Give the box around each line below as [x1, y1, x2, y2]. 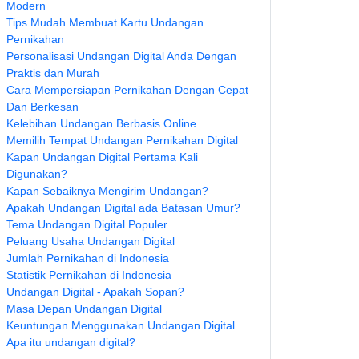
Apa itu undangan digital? [6, 336, 135, 349]
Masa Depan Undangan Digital [6, 302, 162, 315]
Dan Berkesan [6, 100, 79, 113]
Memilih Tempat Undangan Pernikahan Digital [6, 134, 238, 147]
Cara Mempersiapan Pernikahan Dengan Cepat [6, 83, 248, 96]
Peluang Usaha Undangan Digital [6, 235, 175, 248]
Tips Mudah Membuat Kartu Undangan [6, 16, 204, 29]
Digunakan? [6, 167, 67, 180]
